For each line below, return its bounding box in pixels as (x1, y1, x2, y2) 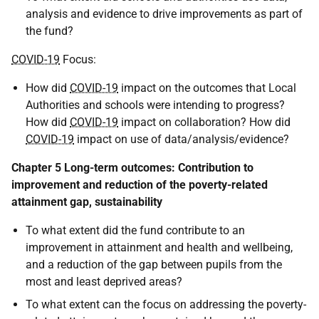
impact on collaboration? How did (118, 115, 291, 130)
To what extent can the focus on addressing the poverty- (26, 298, 306, 312)
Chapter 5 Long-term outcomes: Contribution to (11, 161, 253, 175)
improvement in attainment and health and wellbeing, (26, 241, 293, 255)
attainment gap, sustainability (11, 195, 162, 209)
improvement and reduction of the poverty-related (11, 178, 268, 192)
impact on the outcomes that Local (118, 81, 296, 95)
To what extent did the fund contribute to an (26, 224, 245, 238)
